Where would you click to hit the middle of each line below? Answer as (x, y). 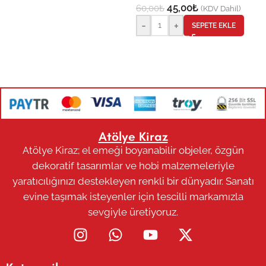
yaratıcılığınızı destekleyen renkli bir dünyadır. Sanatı (133, 181)
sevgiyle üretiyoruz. (133, 212)
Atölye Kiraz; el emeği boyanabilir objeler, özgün (133, 151)
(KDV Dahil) (221, 8)
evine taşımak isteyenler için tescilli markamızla (133, 197)
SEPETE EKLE (214, 25)
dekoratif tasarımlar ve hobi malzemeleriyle (133, 166)
